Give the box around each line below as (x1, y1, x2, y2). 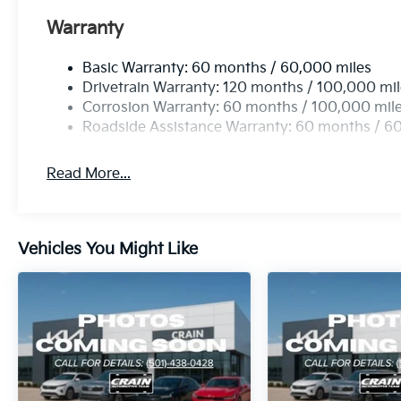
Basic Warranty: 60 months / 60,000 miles (82, 60, 372, 78)
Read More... (47, 166, 132, 183)
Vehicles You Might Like (18, 240, 198, 260)
